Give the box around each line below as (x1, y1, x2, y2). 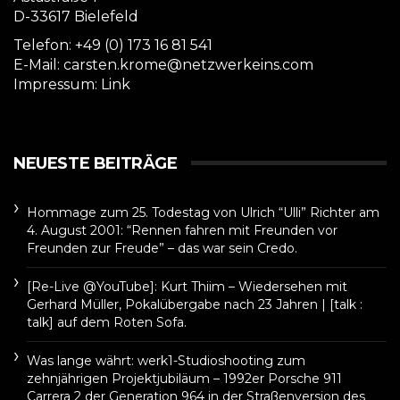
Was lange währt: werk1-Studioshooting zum (27, 353, 305, 370)
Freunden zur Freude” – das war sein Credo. (27, 240, 297, 257)
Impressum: (13, 76, 101, 94)
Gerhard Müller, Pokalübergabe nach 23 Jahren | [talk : (27, 296, 362, 313)
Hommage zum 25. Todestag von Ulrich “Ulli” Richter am (27, 204, 379, 221)
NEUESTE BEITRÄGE (13, 154, 178, 174)
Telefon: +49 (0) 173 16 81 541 (13, 37, 212, 54)
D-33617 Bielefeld (13, 8, 138, 26)
